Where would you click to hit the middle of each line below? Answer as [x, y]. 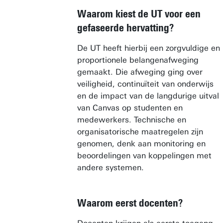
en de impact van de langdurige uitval [148, 96]
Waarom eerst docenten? [130, 203]
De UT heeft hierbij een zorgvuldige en [149, 48]
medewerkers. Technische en [132, 120]
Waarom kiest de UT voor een [139, 14]
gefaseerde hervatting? [125, 28]
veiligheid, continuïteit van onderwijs [145, 84]
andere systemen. [113, 167]
